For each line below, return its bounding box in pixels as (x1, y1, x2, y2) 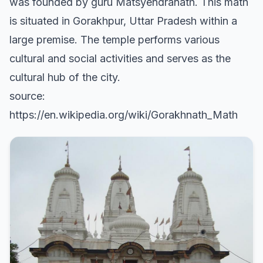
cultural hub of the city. (9, 71, 120, 83)
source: (9, 90, 45, 102)
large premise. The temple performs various (9, 33, 220, 46)
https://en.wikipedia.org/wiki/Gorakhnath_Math (9, 109, 238, 121)
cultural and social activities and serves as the (9, 52, 231, 65)
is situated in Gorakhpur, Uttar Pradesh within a (9, 15, 237, 27)
